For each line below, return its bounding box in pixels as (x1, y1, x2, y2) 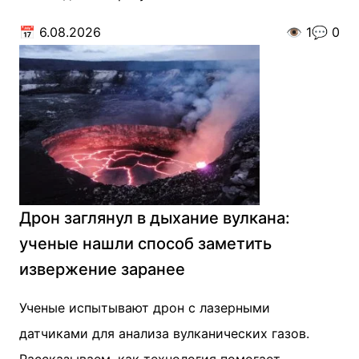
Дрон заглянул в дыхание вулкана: (19, 208, 290, 228)
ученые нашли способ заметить (19, 234, 272, 253)
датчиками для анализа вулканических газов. (19, 325, 309, 341)
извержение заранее (19, 260, 185, 279)
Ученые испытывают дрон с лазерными (19, 300, 270, 316)
